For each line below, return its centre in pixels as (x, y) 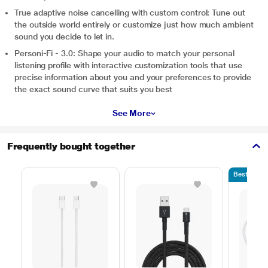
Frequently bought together (71, 146)
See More (132, 113)
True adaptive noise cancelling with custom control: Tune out (130, 13)
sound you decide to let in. (65, 36)
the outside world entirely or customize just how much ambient (134, 25)
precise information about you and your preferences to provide (133, 77)
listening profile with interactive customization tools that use (128, 65)
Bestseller (249, 174)
